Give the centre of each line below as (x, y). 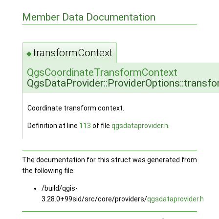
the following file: (48, 171)
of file (101, 126)
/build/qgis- (59, 188)
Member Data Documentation (88, 17)
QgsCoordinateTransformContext (102, 73)
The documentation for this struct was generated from (109, 160)
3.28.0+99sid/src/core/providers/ (94, 199)
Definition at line (53, 126)
